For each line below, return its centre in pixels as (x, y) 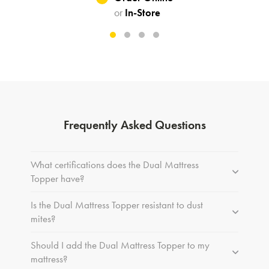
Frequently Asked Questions (134, 125)
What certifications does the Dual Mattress (114, 164)
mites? (43, 218)
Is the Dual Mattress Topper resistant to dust (116, 204)
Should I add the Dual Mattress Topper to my (120, 245)
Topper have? (57, 178)
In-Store (141, 12)
